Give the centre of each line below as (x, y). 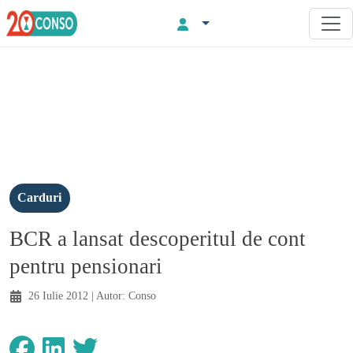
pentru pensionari (86, 266)
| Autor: (108, 295)
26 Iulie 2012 (58, 295)
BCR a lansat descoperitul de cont (158, 238)
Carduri (40, 198)
